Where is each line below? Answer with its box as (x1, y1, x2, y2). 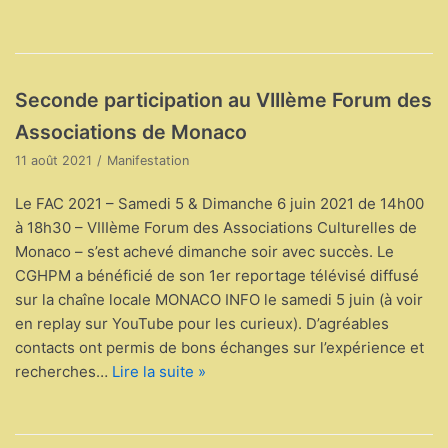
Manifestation (107, 152, 189, 168)
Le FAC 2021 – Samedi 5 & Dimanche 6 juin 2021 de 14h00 (15, 193, 424, 213)
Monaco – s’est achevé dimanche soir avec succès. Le (15, 241, 394, 261)
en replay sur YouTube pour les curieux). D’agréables (15, 313, 389, 333)
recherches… (15, 361, 112, 381)
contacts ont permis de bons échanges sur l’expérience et (15, 337, 424, 357)
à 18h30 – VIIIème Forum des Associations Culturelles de (15, 217, 417, 237)
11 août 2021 (15, 152, 92, 168)
